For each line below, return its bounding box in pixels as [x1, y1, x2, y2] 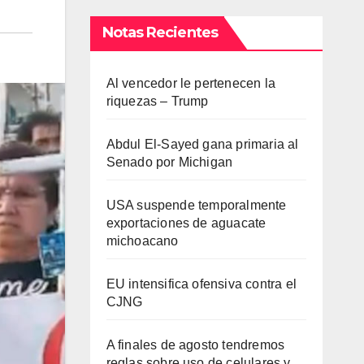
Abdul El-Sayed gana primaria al [106, 137, 299, 151]
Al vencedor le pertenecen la [106, 76, 276, 90]
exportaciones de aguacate [106, 216, 266, 230]
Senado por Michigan [106, 155, 233, 169]
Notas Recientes [102, 24, 218, 41]
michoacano [106, 234, 179, 248]
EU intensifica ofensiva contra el [106, 277, 297, 291]
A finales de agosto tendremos [106, 338, 285, 352]
